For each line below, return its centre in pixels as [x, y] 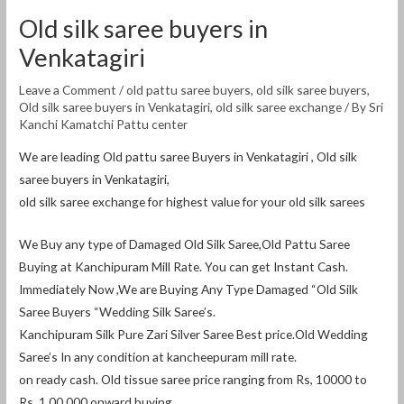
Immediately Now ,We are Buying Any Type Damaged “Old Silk [189, 289]
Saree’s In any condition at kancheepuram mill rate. [158, 356]
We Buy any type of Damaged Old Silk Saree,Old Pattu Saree [185, 243]
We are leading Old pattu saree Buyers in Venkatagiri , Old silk [188, 156]
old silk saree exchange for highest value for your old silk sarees [193, 201]
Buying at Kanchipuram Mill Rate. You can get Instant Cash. [184, 266]
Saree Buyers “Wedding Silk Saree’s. [118, 311]
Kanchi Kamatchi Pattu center [104, 124]
